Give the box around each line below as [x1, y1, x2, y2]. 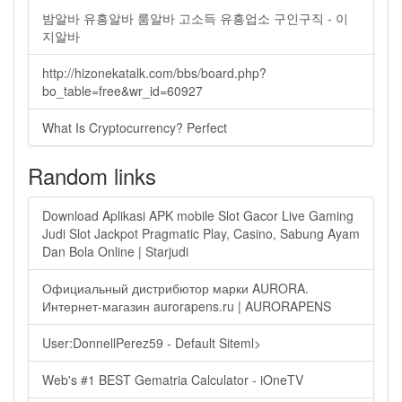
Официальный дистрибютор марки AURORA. [42, 279, 309, 297]
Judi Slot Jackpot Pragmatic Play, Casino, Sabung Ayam [42, 224, 360, 242]
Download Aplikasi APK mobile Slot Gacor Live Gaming [42, 206, 354, 224]
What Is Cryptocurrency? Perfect [42, 118, 227, 136]
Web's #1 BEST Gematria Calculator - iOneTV [42, 371, 303, 389]
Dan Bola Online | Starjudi [42, 242, 188, 260]
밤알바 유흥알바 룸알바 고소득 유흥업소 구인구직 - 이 [42, 9, 348, 27]
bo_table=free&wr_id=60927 [42, 82, 203, 100]
